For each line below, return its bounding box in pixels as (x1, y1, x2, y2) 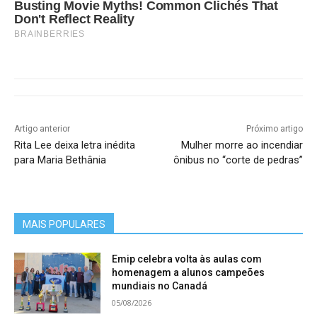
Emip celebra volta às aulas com (112, 253, 263, 265)
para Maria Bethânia (14, 153, 106, 166)
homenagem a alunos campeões (112, 266, 265, 278)
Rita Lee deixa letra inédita (14, 138, 135, 151)
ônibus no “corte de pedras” (173, 153, 303, 166)
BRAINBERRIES (14, 28, 86, 39)
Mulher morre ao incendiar (180, 138, 303, 151)
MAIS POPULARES (23, 218, 105, 230)
